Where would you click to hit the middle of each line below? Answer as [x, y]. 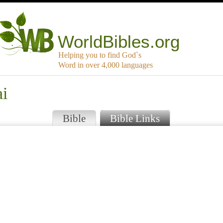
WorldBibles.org [119, 42]
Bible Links [135, 118]
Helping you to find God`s [100, 55]
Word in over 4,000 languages [106, 65]
